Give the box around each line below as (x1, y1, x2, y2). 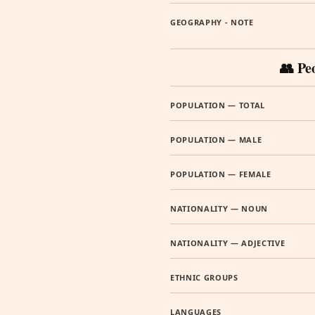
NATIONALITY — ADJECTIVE (170, 238, 285, 248)
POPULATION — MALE (170, 134, 262, 145)
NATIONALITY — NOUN (170, 203, 268, 214)
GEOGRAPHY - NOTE (170, 17, 254, 27)
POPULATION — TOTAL (170, 100, 265, 110)
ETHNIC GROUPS (170, 272, 238, 283)
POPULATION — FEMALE (170, 169, 271, 179)
